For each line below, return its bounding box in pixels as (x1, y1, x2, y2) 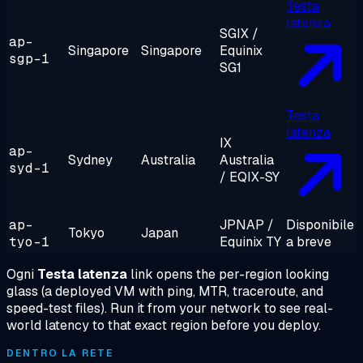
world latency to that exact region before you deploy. (6, 317, 321, 335)
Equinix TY (220, 233, 281, 251)
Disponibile (286, 216, 354, 234)
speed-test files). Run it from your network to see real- (6, 300, 333, 318)
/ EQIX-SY (220, 169, 280, 186)
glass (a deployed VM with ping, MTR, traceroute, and (6, 283, 323, 301)
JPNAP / (220, 216, 274, 234)
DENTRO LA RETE (6, 347, 113, 361)
